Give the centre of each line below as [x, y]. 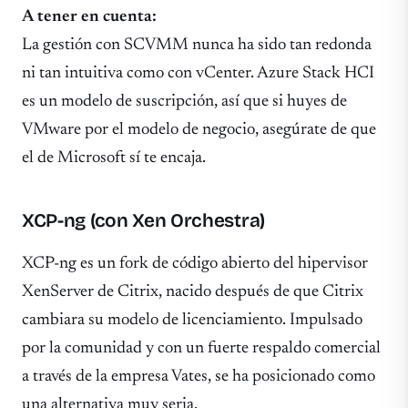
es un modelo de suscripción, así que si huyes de [184, 101]
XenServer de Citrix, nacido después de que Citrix [193, 291]
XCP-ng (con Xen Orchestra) [143, 221]
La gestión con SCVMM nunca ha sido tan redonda [197, 45]
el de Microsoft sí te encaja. [114, 158]
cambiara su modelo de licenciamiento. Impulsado [192, 320]
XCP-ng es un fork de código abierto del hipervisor [195, 263]
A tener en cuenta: [89, 16]
